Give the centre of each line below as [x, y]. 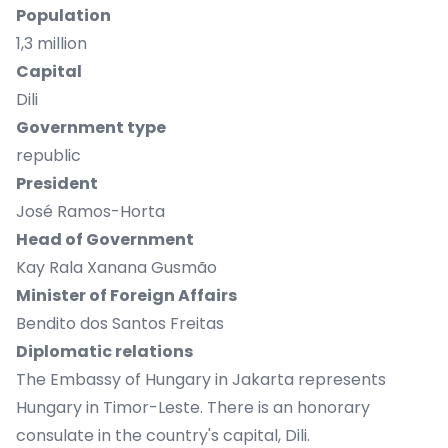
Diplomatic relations [104, 351]
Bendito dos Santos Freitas [120, 323]
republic [48, 155]
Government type [91, 127]
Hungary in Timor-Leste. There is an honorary [193, 407]
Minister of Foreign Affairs [126, 295]
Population [63, 15]
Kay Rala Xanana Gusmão [116, 267]
